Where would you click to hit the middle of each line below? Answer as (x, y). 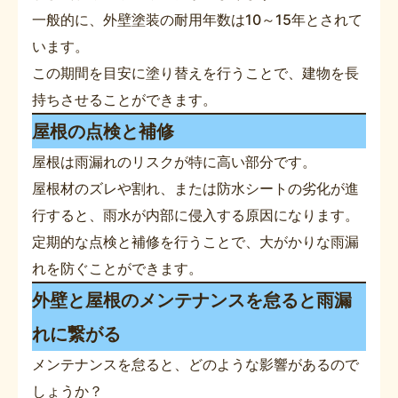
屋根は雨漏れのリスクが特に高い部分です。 (174, 161)
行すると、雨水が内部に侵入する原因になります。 (195, 215)
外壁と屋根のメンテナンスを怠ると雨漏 (192, 300)
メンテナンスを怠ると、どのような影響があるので (195, 364)
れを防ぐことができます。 (117, 268)
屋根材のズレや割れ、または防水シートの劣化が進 (195, 188)
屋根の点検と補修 (103, 131)
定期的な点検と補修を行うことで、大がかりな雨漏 (195, 241)
